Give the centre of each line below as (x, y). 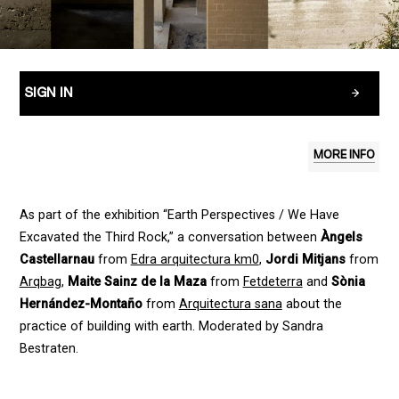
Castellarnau (57, 260)
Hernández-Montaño (81, 305)
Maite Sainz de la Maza (137, 282)
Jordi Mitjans (305, 260)
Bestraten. (49, 349)
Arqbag (40, 282)
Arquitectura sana (230, 305)
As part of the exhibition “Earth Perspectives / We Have (179, 216)
